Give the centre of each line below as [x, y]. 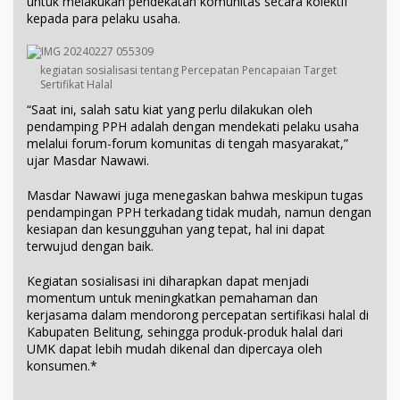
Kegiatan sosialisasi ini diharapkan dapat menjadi [168, 281]
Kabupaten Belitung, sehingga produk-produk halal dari [185, 332]
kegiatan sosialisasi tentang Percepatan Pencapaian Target [188, 71]
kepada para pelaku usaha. [104, 19]
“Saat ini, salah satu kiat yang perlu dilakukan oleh [170, 110]
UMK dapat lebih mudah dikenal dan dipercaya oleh [175, 349]
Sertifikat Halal [76, 85]
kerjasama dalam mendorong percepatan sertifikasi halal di [198, 315]
